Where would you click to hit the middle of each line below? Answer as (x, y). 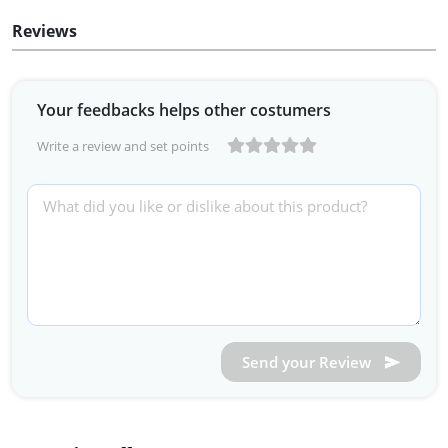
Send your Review (308, 362)
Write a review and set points (123, 146)
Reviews (44, 31)
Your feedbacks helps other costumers (184, 110)
